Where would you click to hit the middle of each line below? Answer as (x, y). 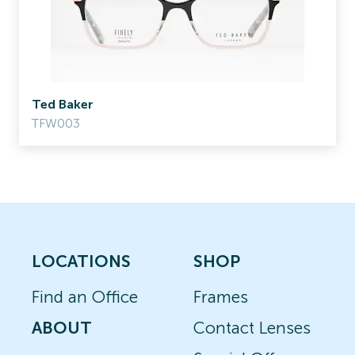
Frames (221, 297)
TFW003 (56, 123)
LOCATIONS (81, 261)
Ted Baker (63, 104)
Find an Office (85, 297)
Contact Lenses (252, 328)
